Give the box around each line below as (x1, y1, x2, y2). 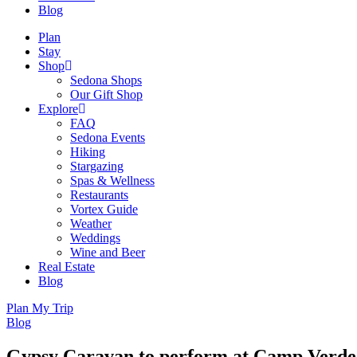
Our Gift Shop (70, 88, 143, 101)
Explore (38, 102, 78, 116)
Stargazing (70, 159, 124, 173)
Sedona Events (70, 131, 145, 144)
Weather (70, 217, 112, 230)
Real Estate (38, 260, 95, 273)
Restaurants (70, 188, 128, 202)
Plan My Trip (6, 301, 73, 315)
